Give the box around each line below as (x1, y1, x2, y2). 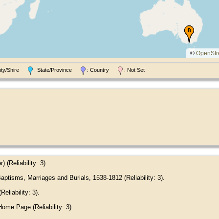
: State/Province (33, 67, 81, 73)
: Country (86, 67, 118, 73)
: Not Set (123, 67, 145, 73)
